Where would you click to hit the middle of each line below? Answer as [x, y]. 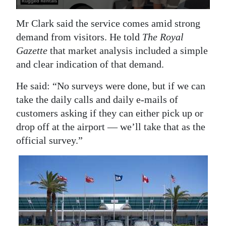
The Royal [163, 37]
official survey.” [49, 140]
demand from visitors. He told [79, 37]
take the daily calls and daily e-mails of [97, 99]
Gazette [32, 50]
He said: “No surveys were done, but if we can [111, 86]
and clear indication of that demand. [90, 64]
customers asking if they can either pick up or [110, 113]
